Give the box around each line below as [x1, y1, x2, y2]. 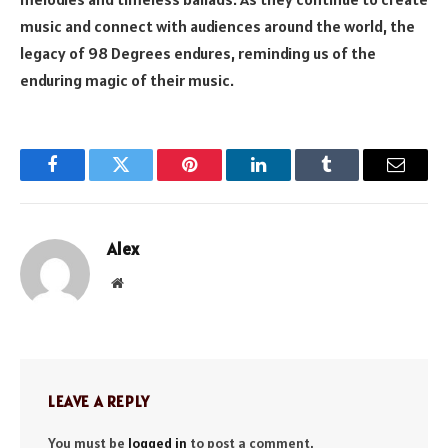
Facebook [50, 170, 121, 189]
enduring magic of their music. [20, 69, 234, 90]
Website [122, 274, 167, 289]
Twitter [119, 170, 172, 189]
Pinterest [188, 170, 252, 189]
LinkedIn [256, 170, 323, 189]
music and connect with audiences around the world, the [20, 15, 415, 36]
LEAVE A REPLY [48, 391, 150, 411]
